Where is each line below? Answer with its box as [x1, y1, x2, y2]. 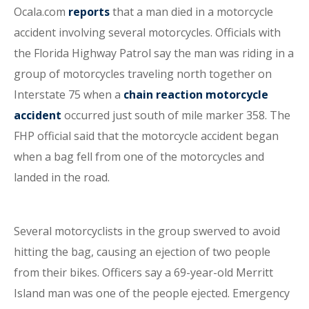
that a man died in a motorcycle [110, 4, 273, 19]
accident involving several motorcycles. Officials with [14, 25, 281, 40]
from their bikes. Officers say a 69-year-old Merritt [14, 265, 273, 280]
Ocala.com [14, 4, 68, 19]
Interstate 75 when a [14, 87, 123, 102]
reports [68, 4, 110, 19]
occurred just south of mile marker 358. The [61, 108, 290, 123]
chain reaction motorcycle [123, 87, 268, 102]
